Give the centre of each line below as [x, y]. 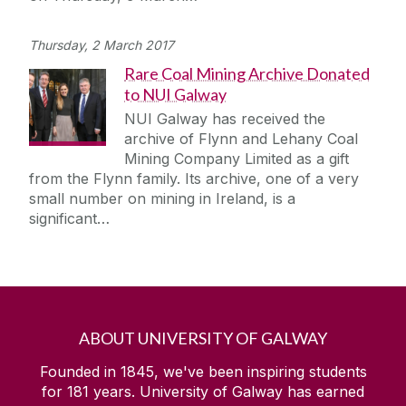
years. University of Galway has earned [227, 392]
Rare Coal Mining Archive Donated [247, 74]
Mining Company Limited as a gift [237, 159]
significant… [69, 219]
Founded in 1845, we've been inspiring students [203, 372]
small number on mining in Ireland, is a [162, 199]
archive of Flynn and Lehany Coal [241, 139]
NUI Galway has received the [225, 119]
